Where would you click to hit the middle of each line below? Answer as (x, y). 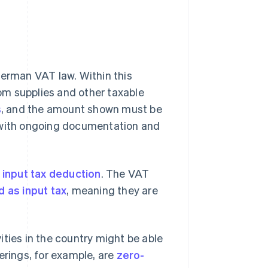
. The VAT (125, 173)
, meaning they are (112, 190)
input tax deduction (51, 173)
